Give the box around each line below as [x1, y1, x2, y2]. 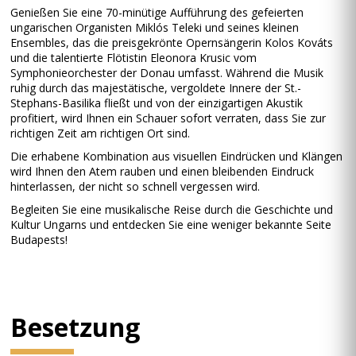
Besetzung [10, 310, 141, 344]
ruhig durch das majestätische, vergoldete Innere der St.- [10, 80, 302, 95]
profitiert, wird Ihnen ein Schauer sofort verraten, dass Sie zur [10, 110, 327, 126]
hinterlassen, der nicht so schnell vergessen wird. [10, 179, 261, 194]
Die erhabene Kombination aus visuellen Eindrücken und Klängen [10, 149, 343, 164]
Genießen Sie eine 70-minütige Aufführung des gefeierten [10, 5, 304, 20]
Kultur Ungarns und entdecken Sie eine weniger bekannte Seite [10, 217, 332, 232]
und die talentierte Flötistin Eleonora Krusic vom [10, 50, 257, 65]
